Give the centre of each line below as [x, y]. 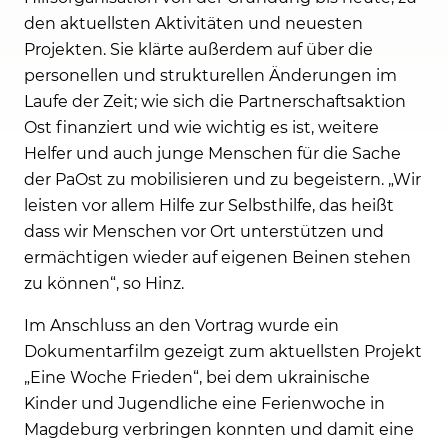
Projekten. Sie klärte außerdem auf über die [198, 49]
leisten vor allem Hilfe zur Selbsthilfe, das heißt [209, 205]
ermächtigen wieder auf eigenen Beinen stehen [217, 257]
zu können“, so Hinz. [104, 283]
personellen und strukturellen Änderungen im [210, 75]
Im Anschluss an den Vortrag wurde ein [181, 325]
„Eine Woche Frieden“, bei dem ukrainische [197, 377]
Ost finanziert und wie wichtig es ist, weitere [201, 127]
